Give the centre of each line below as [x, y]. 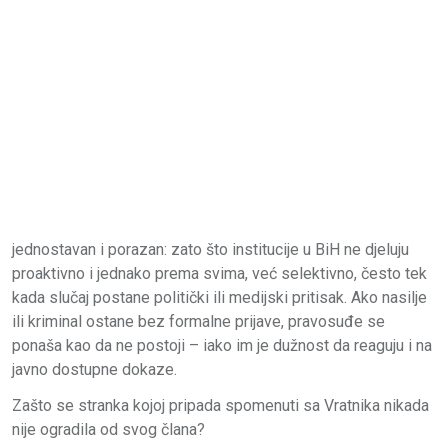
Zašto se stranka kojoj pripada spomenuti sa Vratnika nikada [220, 405]
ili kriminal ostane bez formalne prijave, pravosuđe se [198, 321]
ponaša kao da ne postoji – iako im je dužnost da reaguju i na [222, 345]
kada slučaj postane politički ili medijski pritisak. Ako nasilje [219, 297]
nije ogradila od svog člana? [108, 429]
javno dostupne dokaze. [94, 369]
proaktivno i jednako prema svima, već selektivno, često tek [219, 273]
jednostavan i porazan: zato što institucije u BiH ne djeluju [210, 249]
